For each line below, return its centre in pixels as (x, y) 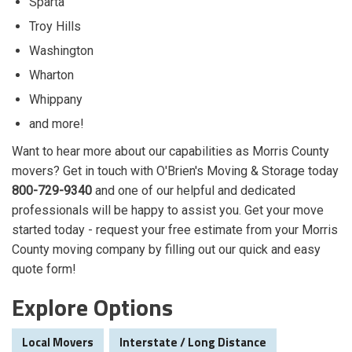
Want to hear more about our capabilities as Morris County (170, 152)
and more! (57, 124)
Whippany (56, 100)
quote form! (44, 269)
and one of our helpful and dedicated (194, 191)
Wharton (51, 75)
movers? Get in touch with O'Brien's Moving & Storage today (175, 171)
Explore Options (92, 308)
